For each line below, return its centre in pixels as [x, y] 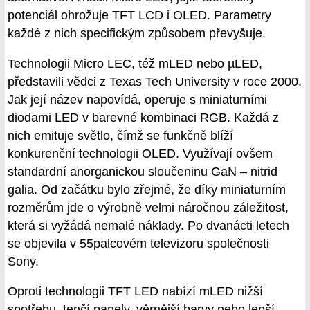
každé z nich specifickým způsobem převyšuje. [137, 34]
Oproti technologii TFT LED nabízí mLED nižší [135, 292]
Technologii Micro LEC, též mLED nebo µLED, [135, 63]
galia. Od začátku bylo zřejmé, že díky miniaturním [147, 189]
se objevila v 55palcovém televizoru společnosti [138, 243]
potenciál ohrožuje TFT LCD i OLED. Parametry [139, 16]
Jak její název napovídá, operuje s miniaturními [137, 99]
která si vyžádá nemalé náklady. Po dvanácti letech [148, 225]
